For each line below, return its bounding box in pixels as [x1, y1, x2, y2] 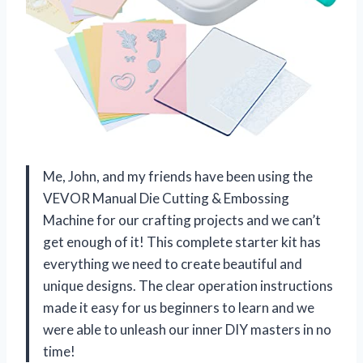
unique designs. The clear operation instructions [43, 276, 333, 294]
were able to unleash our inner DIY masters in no [43, 320, 331, 338]
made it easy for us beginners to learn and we [43, 298, 314, 316]
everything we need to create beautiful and [43, 254, 302, 272]
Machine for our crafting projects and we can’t [43, 211, 321, 228]
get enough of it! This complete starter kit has [43, 233, 321, 250]
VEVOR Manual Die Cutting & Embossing [43, 189, 289, 207]
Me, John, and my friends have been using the [43, 167, 313, 185]
